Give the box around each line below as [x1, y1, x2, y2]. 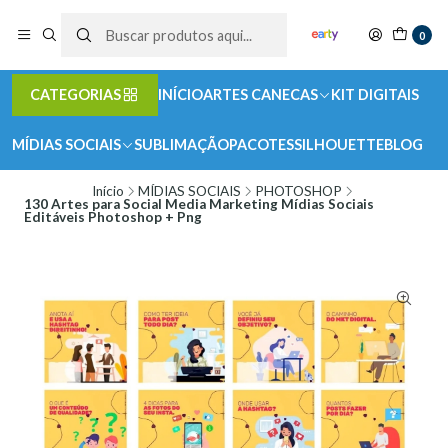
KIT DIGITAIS [331, 86, 419, 103]
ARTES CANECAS [203, 86, 318, 103]
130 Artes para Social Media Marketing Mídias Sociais [24, 196, 374, 212]
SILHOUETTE [294, 136, 384, 153]
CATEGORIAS [30, 86, 121, 103]
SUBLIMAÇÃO [134, 136, 229, 153]
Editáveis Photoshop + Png [24, 209, 202, 225]
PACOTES [229, 136, 294, 153]
